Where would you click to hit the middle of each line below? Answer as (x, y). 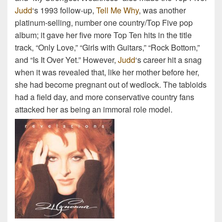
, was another (162, 10)
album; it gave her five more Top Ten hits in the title (103, 35)
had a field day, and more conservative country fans (105, 97)
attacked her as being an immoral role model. (94, 110)
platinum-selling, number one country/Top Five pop (104, 23)
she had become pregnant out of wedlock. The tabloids (111, 85)
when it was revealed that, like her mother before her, (107, 72)
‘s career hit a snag (168, 60)
